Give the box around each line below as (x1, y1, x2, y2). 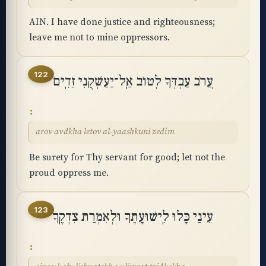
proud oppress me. (29, 167, 109, 179)
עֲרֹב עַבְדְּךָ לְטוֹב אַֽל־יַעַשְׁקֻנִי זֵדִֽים (53, 72, 213, 90)
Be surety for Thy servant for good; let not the (29, 151, 225, 163)
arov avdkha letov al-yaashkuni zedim (36, 126, 175, 137)
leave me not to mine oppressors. (29, 31, 170, 43)
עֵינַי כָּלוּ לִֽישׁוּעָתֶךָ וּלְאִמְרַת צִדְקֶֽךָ (52, 208, 213, 226)
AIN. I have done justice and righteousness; (29, 16, 215, 28)
